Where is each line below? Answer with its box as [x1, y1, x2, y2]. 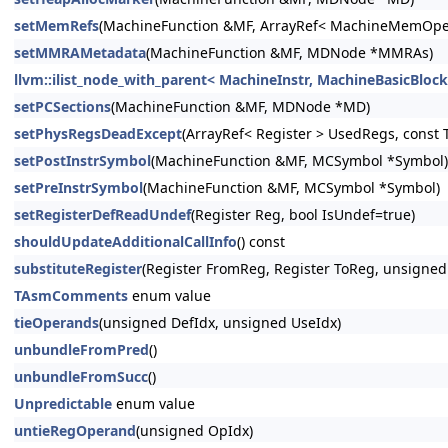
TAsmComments [14, 286, 128, 305]
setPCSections [14, 97, 111, 116]
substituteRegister [14, 259, 142, 278]
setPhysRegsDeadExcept [14, 124, 182, 143]
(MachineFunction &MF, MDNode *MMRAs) [146, 43, 433, 62]
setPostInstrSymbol [14, 151, 151, 170]
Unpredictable [14, 394, 112, 413]
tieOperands [14, 313, 99, 332]
